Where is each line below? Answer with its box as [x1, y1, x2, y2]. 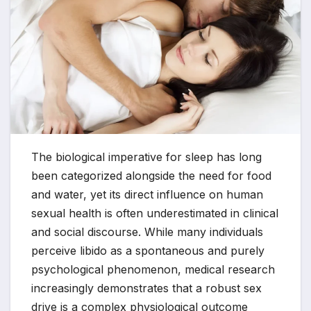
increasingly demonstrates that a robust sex [31, 281, 262, 296]
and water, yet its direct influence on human [31, 187, 263, 202]
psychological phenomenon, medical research [31, 262, 275, 277]
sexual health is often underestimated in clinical [31, 206, 278, 221]
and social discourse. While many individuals [31, 225, 263, 239]
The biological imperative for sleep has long [31, 150, 262, 165]
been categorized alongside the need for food [31, 169, 271, 183]
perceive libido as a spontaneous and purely [31, 244, 264, 258]
